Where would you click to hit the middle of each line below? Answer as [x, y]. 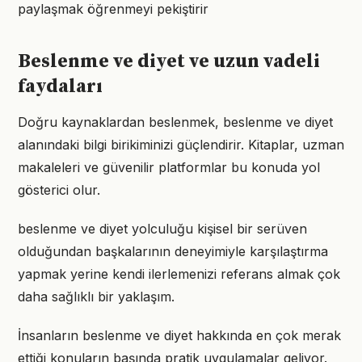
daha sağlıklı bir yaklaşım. [96, 297]
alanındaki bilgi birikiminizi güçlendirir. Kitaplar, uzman [181, 145]
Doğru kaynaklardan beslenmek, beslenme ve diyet [175, 122]
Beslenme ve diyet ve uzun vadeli [169, 61]
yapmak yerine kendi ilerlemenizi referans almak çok [179, 274]
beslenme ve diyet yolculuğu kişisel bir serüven [162, 229]
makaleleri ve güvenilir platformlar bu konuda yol [169, 167]
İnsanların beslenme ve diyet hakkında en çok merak [179, 335]
